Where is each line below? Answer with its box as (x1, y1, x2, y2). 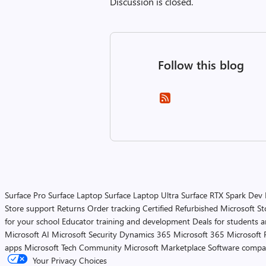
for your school (5, 216, 59, 227)
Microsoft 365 (173, 229, 224, 240)
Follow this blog (158, 56, 245, 72)
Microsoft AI (5, 229, 49, 240)
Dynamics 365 (119, 229, 171, 240)
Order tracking (87, 202, 140, 214)
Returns (57, 202, 85, 214)
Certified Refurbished (142, 202, 218, 214)
